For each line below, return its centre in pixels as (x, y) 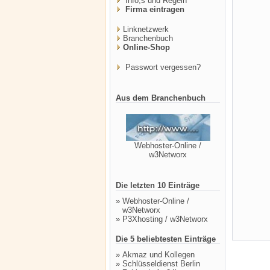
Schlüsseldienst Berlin (161, 264)
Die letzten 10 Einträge (158, 185)
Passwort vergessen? (162, 67)
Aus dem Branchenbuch (161, 98)
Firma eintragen (154, 9)
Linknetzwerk (146, 29)
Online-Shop (146, 47)
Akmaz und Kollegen (159, 255)
